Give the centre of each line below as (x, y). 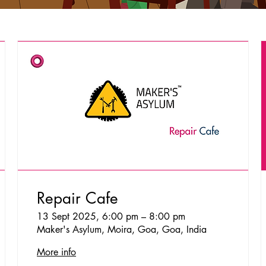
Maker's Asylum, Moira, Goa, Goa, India (122, 230)
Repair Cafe (78, 199)
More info (57, 252)
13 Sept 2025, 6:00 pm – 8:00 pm (111, 217)
